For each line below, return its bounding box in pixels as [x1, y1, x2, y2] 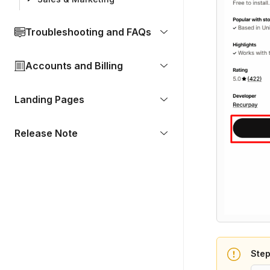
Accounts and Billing [25, 60, 123, 72]
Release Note [14, 127, 78, 139]
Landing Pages [14, 93, 84, 105]
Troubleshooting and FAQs [25, 26, 151, 38]
